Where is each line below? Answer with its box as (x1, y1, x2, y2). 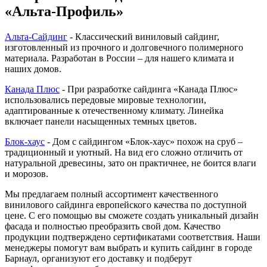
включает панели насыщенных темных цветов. (5, 116, 197, 126)
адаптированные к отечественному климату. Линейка (5, 105, 223, 116)
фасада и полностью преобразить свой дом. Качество (5, 221, 221, 231)
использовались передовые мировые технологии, (5, 94, 206, 105)
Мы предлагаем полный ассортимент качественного (5, 188, 218, 199)
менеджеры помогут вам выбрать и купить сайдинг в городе (5, 242, 252, 253)
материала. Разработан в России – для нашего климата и (5, 52, 234, 63)
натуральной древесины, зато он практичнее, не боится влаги (5, 157, 256, 168)
